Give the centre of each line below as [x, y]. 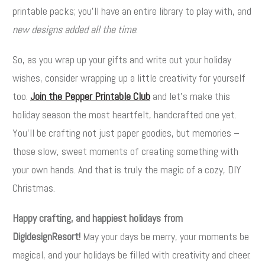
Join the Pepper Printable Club [90, 96]
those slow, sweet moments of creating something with [125, 151]
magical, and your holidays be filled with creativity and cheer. [132, 255]
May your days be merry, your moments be [165, 237]
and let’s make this [190, 96]
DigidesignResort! [46, 237]
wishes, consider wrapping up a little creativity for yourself [129, 78]
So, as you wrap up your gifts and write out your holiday [122, 60]
